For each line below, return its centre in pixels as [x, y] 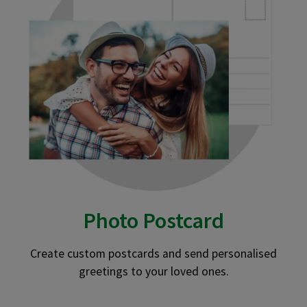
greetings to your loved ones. [153, 271]
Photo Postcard [153, 220]
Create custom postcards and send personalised [153, 253]
